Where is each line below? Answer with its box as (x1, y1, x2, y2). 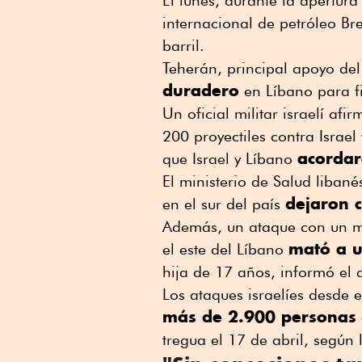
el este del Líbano (162, 240, 288, 259)
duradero (162, 80, 239, 101)
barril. (162, 36, 204, 55)
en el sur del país (162, 195, 285, 213)
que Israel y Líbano (162, 149, 297, 168)
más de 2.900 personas (162, 306, 356, 327)
